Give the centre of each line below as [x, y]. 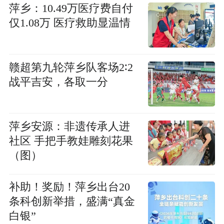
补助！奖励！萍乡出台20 [69, 187]
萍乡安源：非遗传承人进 [69, 127]
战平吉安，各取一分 [58, 82]
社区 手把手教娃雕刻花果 [71, 141]
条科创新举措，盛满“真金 [72, 202]
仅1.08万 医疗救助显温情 [69, 23]
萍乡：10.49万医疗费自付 [71, 8]
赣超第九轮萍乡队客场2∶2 [71, 67]
